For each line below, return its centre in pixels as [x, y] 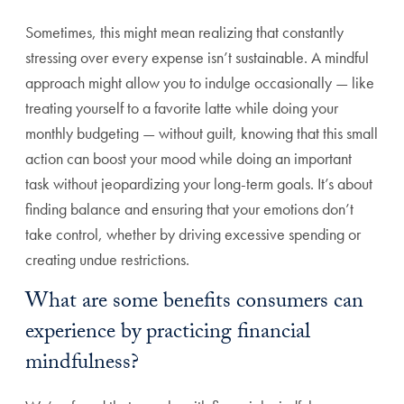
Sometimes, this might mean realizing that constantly [184, 32]
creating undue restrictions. [107, 260]
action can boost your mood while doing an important [188, 159]
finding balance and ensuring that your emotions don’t [189, 209]
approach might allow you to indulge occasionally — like [200, 83]
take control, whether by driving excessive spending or [193, 234]
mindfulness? [82, 365]
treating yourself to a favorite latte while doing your [182, 108]
